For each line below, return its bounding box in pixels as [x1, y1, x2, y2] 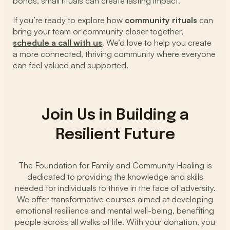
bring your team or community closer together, [13, 26, 184, 37]
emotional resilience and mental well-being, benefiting [16, 205, 214, 216]
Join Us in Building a [41, 108, 189, 124]
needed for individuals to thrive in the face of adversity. [14, 183, 216, 194]
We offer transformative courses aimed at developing [17, 194, 213, 205]
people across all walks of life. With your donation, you [15, 217, 215, 227]
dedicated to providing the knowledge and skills [27, 171, 203, 182]
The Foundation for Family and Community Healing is [18, 160, 212, 171]
